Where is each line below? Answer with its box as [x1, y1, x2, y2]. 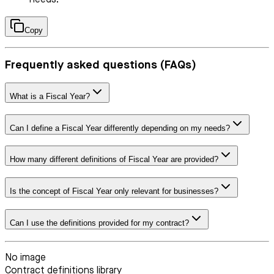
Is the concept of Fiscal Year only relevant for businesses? [10, 187, 218, 196]
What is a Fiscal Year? [10, 92, 90, 101]
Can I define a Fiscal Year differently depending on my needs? [10, 123, 230, 133]
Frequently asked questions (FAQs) [5, 59, 196, 72]
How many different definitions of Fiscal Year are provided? [10, 155, 218, 165]
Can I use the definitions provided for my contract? [10, 218, 189, 228]
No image [5, 253, 46, 263]
